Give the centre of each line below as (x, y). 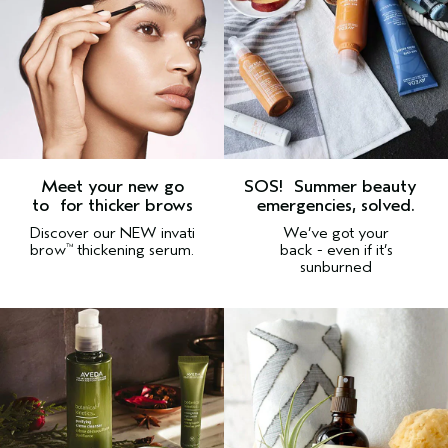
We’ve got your (336, 233)
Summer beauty (361, 186)
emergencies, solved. (336, 205)
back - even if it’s (336, 250)
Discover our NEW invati (112, 233)
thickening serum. (133, 250)
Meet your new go (112, 186)
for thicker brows (126, 205)
